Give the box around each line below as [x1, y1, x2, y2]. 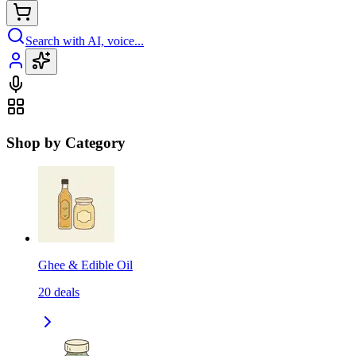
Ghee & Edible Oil [38, 258, 133, 273]
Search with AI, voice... [25, 33, 144, 48]
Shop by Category [6, 133, 126, 151]
